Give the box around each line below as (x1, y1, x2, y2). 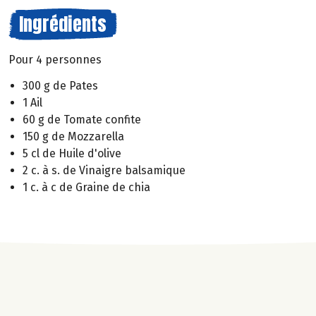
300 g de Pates (23, 78, 98, 92)
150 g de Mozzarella (23, 129, 124, 143)
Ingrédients (19, 10, 107, 38)
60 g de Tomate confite (23, 112, 141, 126)
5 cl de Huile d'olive (23, 146, 121, 160)
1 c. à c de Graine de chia (23, 180, 150, 194)
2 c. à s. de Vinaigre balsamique (23, 163, 186, 177)
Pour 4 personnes (8, 53, 102, 66)
